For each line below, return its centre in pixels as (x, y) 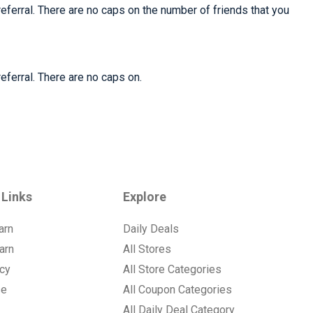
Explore (144, 196)
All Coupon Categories (177, 289)
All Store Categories (172, 269)
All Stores (147, 249)
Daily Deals (151, 228)
